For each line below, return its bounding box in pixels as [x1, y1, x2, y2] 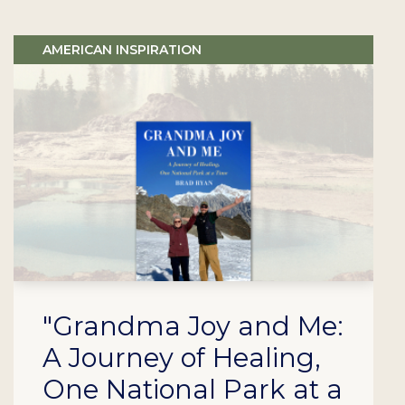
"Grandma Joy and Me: [42, 310, 344, 343]
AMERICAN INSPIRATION [42, 42, 202, 59]
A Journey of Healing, [42, 342, 322, 374]
